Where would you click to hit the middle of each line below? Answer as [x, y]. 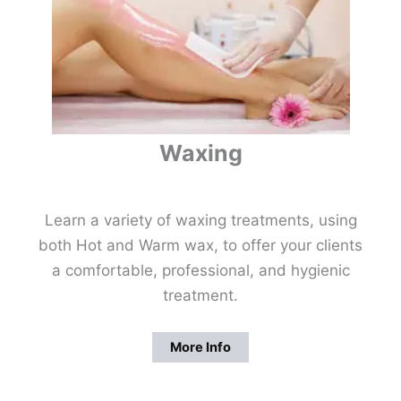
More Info [200, 347]
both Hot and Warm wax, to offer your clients [200, 245]
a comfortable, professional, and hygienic [200, 270]
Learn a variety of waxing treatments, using [200, 220]
